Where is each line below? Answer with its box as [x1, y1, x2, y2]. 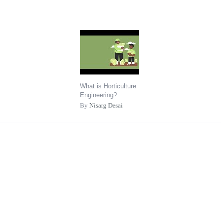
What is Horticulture [80, 82, 136, 90]
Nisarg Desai [89, 102, 123, 110]
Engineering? [80, 91, 117, 99]
